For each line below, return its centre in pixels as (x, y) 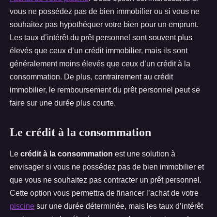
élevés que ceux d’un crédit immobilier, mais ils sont (99, 51)
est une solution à (144, 154)
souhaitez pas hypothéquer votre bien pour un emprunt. (104, 24)
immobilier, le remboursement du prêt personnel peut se (105, 90)
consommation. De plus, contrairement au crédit (91, 77)
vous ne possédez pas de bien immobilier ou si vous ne (105, 11)
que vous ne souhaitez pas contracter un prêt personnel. (106, 180)
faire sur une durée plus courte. (63, 103)
